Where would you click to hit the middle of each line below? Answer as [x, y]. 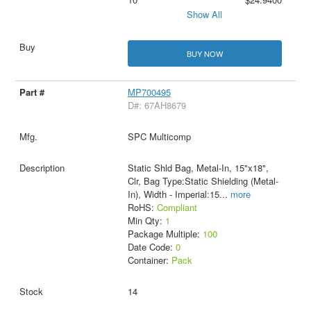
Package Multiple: [165, 233]
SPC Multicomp [159, 136]
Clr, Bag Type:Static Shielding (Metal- [203, 180]
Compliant [177, 207]
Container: [149, 260]
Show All [205, 15]
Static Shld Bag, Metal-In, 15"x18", [198, 167]
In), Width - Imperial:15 [173, 194]
